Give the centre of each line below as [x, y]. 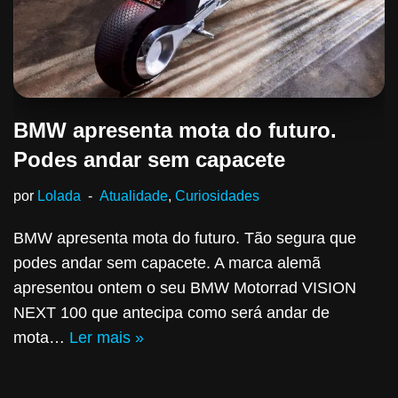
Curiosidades [217, 196]
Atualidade [134, 196]
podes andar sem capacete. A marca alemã [167, 263]
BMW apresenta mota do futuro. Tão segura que [185, 239]
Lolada [59, 196]
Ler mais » [107, 338]
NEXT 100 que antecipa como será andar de [171, 313]
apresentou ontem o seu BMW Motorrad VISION [185, 288]
